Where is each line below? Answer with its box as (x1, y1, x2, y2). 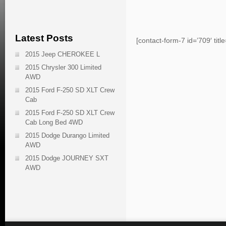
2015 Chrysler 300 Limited (25, 64, 101, 71)
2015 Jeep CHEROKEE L (25, 50, 100, 58)
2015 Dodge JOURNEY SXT (25, 154, 108, 162)
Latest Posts (15, 33, 73, 43)
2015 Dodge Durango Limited (25, 132, 109, 139)
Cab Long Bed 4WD (25, 119, 83, 126)
